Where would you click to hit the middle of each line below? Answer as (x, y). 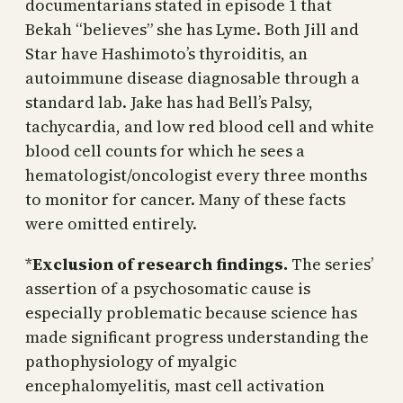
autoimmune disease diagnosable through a (193, 77)
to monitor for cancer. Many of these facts (185, 199)
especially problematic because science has (191, 312)
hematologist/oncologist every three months (196, 175)
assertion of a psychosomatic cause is (168, 288)
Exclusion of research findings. (160, 264)
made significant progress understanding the (197, 336)
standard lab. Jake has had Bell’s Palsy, (169, 102)
